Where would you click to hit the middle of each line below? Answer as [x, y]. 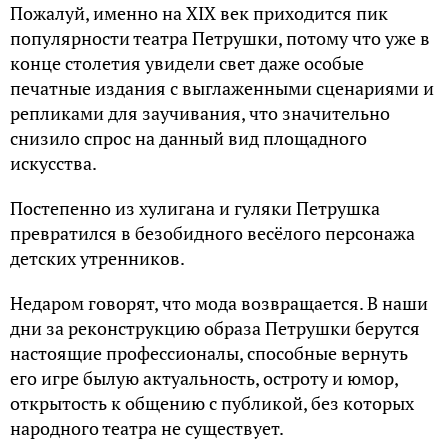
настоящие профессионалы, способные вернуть [209, 353]
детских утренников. [97, 258]
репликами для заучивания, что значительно [200, 113]
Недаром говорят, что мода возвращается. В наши [219, 303]
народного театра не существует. [147, 428]
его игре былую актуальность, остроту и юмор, [204, 378]
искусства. [53, 163]
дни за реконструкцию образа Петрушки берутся [215, 328]
